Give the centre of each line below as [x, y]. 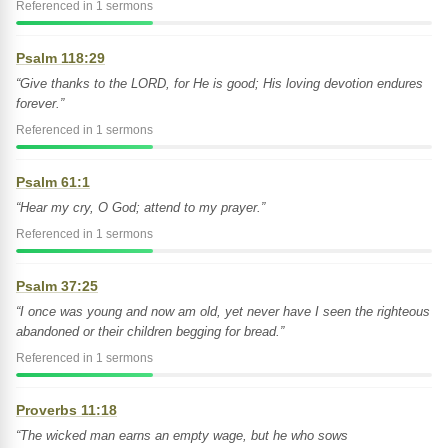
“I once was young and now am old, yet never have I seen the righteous [223, 311]
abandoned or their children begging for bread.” [150, 331]
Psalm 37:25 [57, 286]
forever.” [40, 103]
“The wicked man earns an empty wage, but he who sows [182, 435]
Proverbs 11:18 [66, 410]
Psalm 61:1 [53, 182]
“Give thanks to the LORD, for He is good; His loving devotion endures [219, 83]
